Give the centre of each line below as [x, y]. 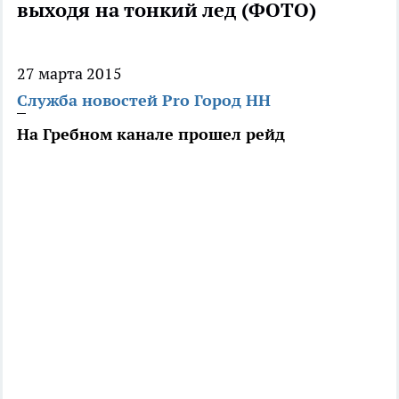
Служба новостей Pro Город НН [144, 101]
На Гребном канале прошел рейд [151, 134]
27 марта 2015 [69, 74]
